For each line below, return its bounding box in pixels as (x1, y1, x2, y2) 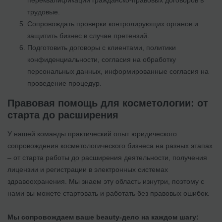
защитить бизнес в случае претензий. (27, 31, 149, 40)
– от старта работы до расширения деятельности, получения (7, 153, 207, 162)
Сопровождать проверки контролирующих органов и (27, 19, 198, 28)
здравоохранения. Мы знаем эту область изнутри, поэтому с (7, 177, 204, 185)
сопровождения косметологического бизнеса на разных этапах (7, 141, 213, 150)
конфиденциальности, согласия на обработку (27, 55, 176, 63)
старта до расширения (7, 109, 118, 120)
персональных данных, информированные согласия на (27, 67, 209, 75)
